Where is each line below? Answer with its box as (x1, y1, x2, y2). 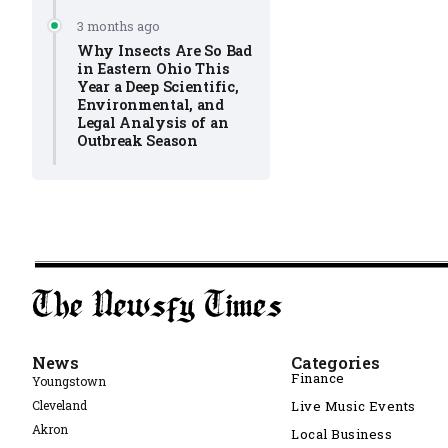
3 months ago (77, 18, 160, 34)
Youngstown (32, 373, 106, 390)
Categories (291, 352, 380, 374)
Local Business (291, 425, 393, 444)
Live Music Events (291, 397, 416, 416)
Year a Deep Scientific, (77, 77, 239, 96)
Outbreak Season (77, 131, 198, 150)
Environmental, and (77, 95, 224, 114)
